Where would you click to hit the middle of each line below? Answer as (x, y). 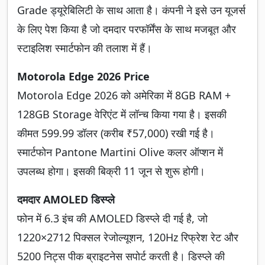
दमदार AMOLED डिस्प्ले (66, 200)
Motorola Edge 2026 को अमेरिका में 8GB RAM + (124, 96)
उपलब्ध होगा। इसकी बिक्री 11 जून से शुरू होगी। (111, 171)
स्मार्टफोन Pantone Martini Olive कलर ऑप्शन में (120, 152)
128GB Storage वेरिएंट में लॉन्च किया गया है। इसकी (122, 114)
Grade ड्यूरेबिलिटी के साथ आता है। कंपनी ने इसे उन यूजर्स (131, 10)
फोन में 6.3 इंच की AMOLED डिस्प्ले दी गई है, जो (112, 219)
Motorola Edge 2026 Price (83, 77)
